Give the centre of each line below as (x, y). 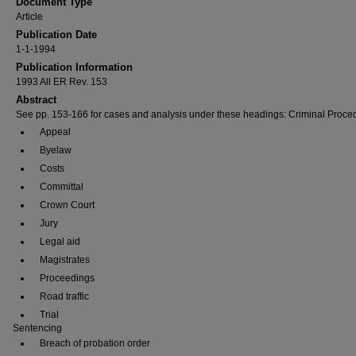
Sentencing (37, 328)
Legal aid (60, 242)
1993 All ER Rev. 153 (62, 82)
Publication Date (56, 35)
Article (29, 17)
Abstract (36, 100)
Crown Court (67, 205)
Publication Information (74, 67)
